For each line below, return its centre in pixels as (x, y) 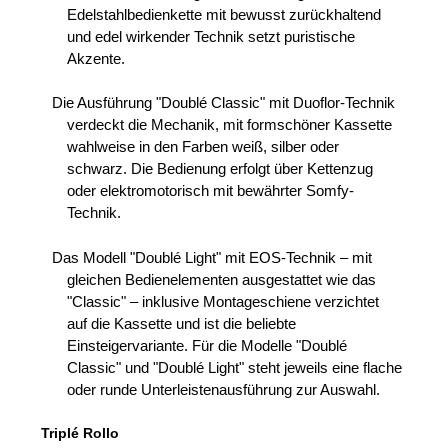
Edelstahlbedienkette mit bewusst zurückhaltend (223, 14)
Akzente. (95, 58)
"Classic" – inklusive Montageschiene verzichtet (222, 301)
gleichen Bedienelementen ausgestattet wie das (221, 279)
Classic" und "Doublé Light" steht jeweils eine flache (234, 367)
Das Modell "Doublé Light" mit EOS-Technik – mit (211, 257)
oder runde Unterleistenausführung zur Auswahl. (223, 389)
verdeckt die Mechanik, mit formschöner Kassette (229, 125)
